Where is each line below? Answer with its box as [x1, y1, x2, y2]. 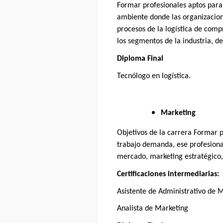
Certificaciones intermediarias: [117, 170, 219, 178]
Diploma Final [117, 55, 163, 63]
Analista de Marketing [117, 205, 188, 213]
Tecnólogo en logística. [117, 72, 191, 80]
